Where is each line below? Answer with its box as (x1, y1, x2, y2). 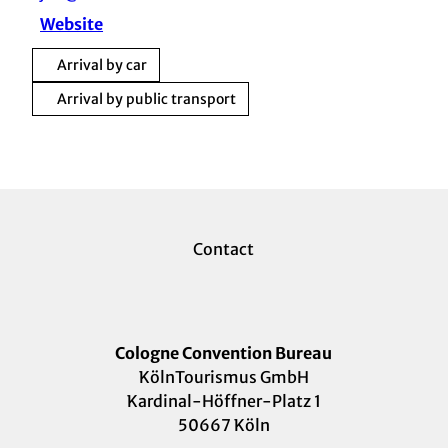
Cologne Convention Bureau (115, 343, 333, 363)
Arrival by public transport (57, 89, 236, 108)
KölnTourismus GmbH (138, 367, 309, 387)
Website (40, 13, 104, 34)
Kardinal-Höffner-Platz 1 (126, 391, 321, 411)
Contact (193, 238, 255, 259)
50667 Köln (177, 415, 270, 435)
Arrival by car (57, 55, 147, 74)
